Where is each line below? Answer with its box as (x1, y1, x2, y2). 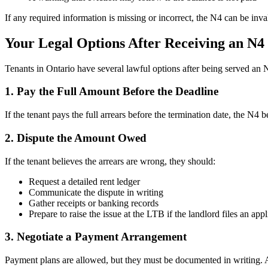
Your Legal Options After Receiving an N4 (5, 35, 264, 51)
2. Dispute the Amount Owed (5, 131, 147, 144)
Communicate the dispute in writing (29, 187, 163, 197)
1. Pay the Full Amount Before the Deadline (5, 85, 218, 98)
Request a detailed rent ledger (29, 176, 140, 187)
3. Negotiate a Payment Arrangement (5, 230, 187, 243)
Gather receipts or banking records (29, 197, 159, 208)
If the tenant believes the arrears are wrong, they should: (5, 156, 215, 166)
